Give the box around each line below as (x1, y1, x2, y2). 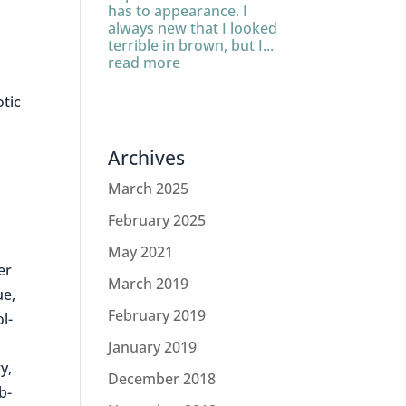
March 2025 (108, 179, 189, 198)
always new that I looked (108, 18, 278, 38)
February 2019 (108, 305, 207, 325)
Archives (108, 145, 186, 170)
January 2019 (108, 337, 198, 357)
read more (108, 53, 181, 72)
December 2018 (108, 369, 217, 389)
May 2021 (108, 242, 174, 262)
